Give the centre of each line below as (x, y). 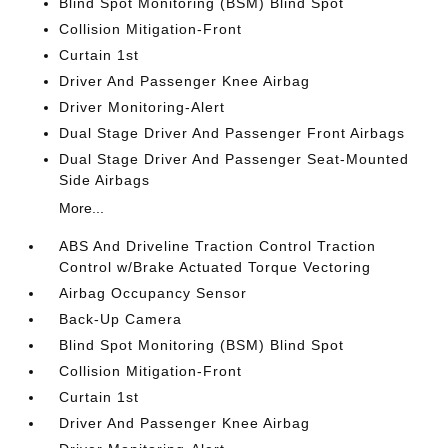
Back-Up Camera (121, 319)
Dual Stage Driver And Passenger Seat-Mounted (234, 159)
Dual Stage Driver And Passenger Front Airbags (232, 133)
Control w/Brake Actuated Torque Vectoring (215, 267)
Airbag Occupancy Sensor (153, 293)
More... (82, 208)
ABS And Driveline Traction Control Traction (218, 246)
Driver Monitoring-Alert (142, 107)
